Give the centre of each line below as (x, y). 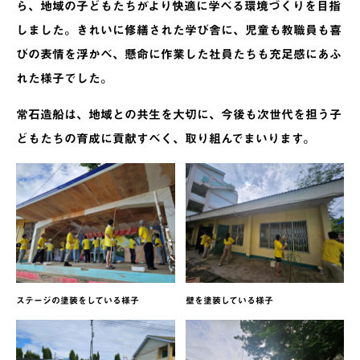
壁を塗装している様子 (229, 300)
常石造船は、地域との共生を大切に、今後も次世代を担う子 (179, 115)
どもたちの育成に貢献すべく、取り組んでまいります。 (166, 139)
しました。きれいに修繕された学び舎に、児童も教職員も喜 (179, 31)
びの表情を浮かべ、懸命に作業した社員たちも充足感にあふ (179, 55)
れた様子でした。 (64, 79)
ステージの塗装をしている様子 (78, 300)
